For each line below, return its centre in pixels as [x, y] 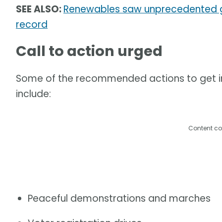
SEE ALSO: [40, 9]
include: [33, 94]
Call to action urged [89, 51]
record [32, 24]
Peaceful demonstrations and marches [119, 199]
